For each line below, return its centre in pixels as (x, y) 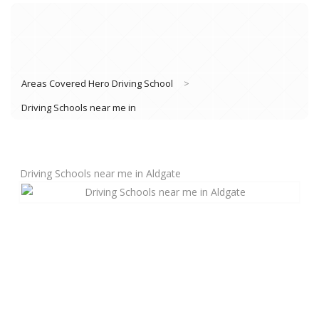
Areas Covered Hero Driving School (97, 83)
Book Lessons (268, 229)
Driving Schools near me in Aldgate (101, 173)
